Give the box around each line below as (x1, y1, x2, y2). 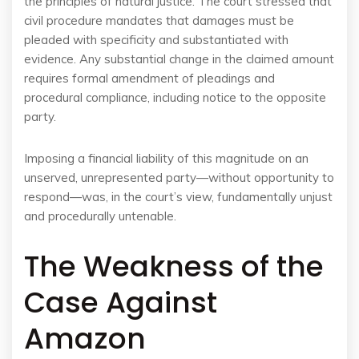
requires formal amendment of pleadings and (24, 71, 275, 86)
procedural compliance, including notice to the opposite (24, 90, 326, 105)
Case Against (24, 282, 217, 323)
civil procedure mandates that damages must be (24, 13, 294, 28)
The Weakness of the (24, 246, 324, 287)
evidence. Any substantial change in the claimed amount (24, 51, 334, 67)
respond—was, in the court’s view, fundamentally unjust (24, 189, 333, 204)
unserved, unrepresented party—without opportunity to (24, 170, 334, 185)
